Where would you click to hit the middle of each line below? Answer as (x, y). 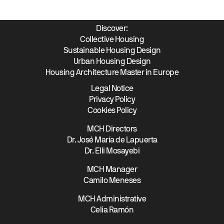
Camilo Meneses (112, 181)
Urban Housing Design (112, 62)
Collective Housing (112, 40)
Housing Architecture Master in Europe (112, 73)
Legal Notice (112, 89)
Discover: (112, 29)
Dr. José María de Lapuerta (112, 140)
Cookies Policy (112, 111)
